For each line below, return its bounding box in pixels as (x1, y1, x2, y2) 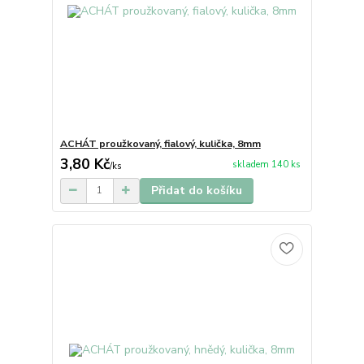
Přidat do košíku (150, 182, 242, 198)
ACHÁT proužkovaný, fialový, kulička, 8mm (59, 136, 261, 150)
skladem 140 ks (232, 158, 301, 171)
